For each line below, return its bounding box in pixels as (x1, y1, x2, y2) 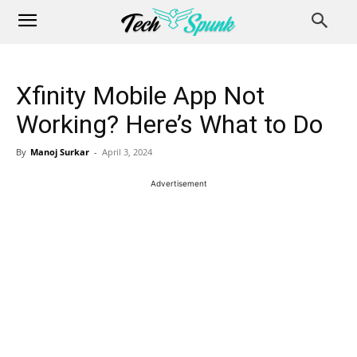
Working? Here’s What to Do (16, 109, 323, 139)
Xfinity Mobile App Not (16, 80, 265, 111)
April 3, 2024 (102, 146, 152, 158)
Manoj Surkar (30, 146, 89, 158)
